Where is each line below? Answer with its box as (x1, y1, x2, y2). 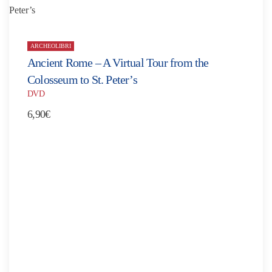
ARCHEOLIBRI (30, 42, 71, 50)
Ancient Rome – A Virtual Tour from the (27, 55, 209, 69)
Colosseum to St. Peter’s (27, 72, 137, 86)
